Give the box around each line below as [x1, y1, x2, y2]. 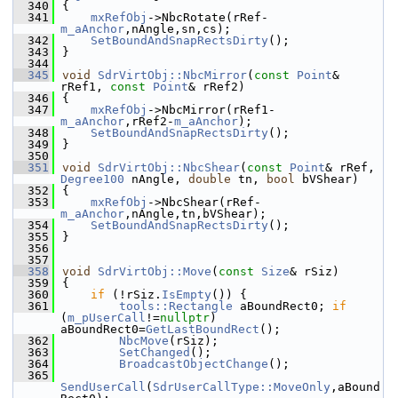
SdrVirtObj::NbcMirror [98, 68, 247, 82]
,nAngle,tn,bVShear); [124, 207, 267, 220]
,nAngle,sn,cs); [124, 22, 231, 36]
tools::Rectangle [119, 299, 233, 313]
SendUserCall [60, 380, 146, 394]
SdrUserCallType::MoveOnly [153, 380, 330, 394]
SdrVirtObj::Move [98, 265, 211, 278]
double [188, 172, 231, 186]
